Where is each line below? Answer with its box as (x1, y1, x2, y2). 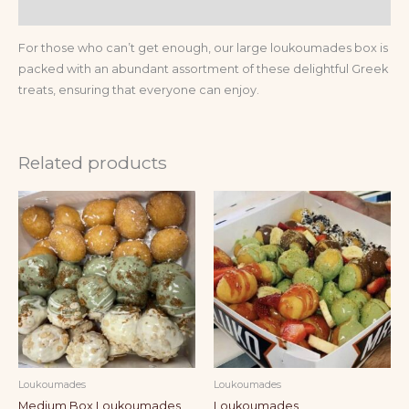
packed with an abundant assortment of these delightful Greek (18, 61, 388, 76)
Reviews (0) (18, 2, 86, 16)
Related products (18, 151, 167, 173)
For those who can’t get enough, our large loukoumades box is (18, 40, 388, 55)
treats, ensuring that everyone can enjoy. (18, 82, 259, 97)
